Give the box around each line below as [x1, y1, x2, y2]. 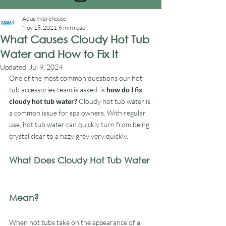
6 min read [59, 24, 86, 31]
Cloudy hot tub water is [77, 97, 152, 105]
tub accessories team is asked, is [9, 85, 106, 94]
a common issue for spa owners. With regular [9, 108, 147, 117]
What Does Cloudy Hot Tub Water [9, 155, 152, 165]
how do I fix [106, 85, 144, 94]
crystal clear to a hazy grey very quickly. [9, 132, 128, 140]
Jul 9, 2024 [29, 63, 63, 71]
